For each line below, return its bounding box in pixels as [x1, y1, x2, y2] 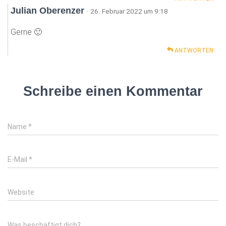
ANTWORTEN [173, 47, 213, 54]
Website [8, 188, 34, 196]
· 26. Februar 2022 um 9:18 [87, 7, 168, 15]
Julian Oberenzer [11, 6, 87, 16]
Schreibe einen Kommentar [23, 84, 203, 99]
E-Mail [8, 155, 29, 163]
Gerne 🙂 [11, 27, 42, 37]
